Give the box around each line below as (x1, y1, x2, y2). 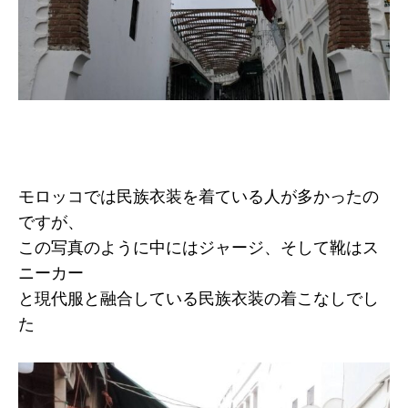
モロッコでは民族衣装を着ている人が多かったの (18, 188, 379, 207)
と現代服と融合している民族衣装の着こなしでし (18, 290, 379, 309)
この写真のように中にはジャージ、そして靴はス (18, 239, 379, 258)
